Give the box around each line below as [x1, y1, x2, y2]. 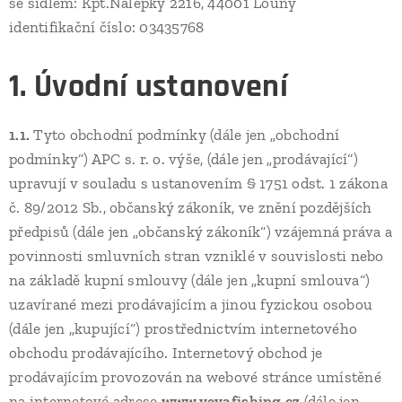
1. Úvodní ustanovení [9, 66, 289, 107]
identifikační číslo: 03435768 [9, 18, 205, 36]
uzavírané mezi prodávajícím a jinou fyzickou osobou [9, 295, 373, 313]
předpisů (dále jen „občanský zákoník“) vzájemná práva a [9, 223, 393, 240]
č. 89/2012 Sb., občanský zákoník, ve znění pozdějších [9, 198, 372, 216]
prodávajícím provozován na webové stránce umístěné [9, 368, 381, 386]
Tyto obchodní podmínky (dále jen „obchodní [30, 126, 340, 144]
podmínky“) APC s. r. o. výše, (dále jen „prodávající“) [9, 150, 358, 168]
